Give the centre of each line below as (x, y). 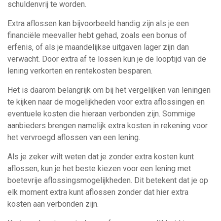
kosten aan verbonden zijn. (53, 204)
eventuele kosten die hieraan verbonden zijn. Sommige (101, 114)
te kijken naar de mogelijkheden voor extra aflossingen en (106, 102)
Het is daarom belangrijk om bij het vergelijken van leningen (109, 90)
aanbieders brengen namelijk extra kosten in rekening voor (108, 126)
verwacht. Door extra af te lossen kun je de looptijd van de (107, 59)
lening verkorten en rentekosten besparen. (80, 71)
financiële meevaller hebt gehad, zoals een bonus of (97, 35)
